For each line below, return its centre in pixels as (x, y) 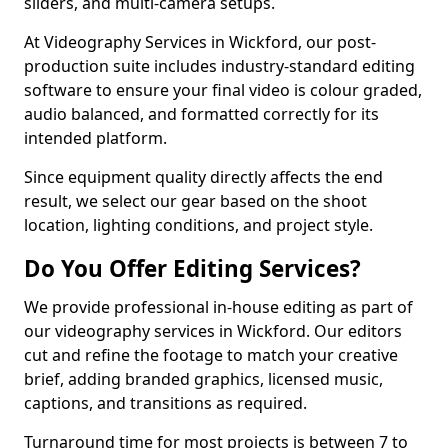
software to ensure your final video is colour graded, (223, 90)
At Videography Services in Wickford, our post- (200, 42)
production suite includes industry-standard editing (219, 66)
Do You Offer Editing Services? (192, 268)
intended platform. (95, 138)
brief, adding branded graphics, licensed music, (203, 379)
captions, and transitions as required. (165, 403)
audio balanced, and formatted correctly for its (201, 114)
